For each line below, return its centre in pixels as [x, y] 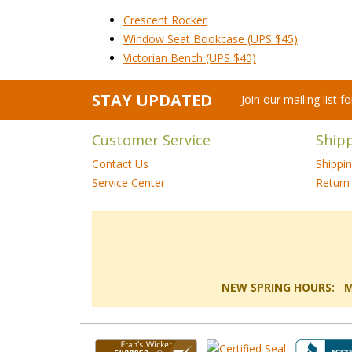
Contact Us [120, 163]
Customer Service [151, 139]
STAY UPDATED [152, 100]
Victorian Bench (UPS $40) [190, 57]
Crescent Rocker [165, 20]
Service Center [128, 182]
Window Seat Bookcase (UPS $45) [211, 38]
